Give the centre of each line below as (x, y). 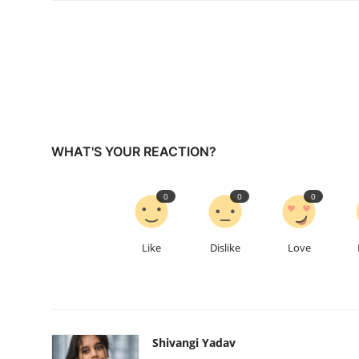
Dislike (226, 248)
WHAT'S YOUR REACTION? (134, 152)
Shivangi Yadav (194, 343)
